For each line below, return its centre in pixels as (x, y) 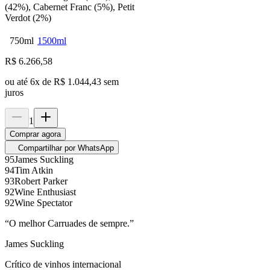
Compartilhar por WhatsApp (66, 148)
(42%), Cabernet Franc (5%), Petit (70, 7)
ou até (17, 82)
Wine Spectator (43, 203)
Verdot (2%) (28, 18)
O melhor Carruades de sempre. (69, 224)
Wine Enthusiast (45, 192)
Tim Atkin (34, 171)
